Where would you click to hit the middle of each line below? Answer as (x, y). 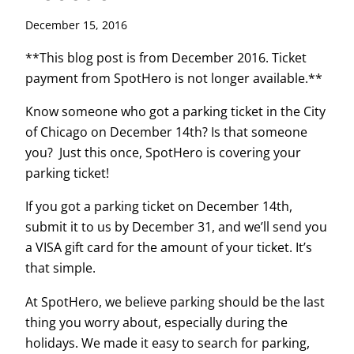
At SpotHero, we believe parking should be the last (175, 301)
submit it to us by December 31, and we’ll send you (176, 227)
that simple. (60, 268)
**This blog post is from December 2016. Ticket (166, 57)
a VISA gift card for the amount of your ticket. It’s (169, 248)
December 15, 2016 (76, 25)
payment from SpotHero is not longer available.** (174, 78)
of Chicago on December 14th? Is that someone (166, 132)
